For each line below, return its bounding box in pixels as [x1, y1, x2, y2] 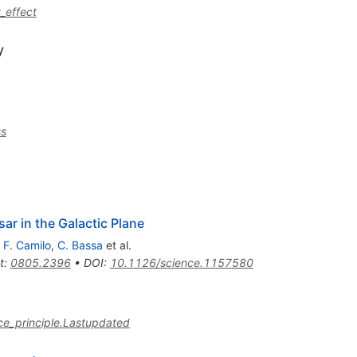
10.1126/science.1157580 [109, 255, 253, 269]
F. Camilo [2, 237, 51, 252]
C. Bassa [57, 237, 103, 252]
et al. [102, 237, 131, 252]
